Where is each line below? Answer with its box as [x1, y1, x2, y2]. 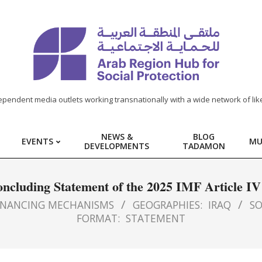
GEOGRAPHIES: [132, 198, 202, 212]
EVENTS [22, 136, 53, 147]
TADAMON [182, 140, 225, 151]
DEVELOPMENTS [84, 140, 149, 151]
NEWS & [101, 131, 133, 142]
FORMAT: [77, 211, 120, 226]
